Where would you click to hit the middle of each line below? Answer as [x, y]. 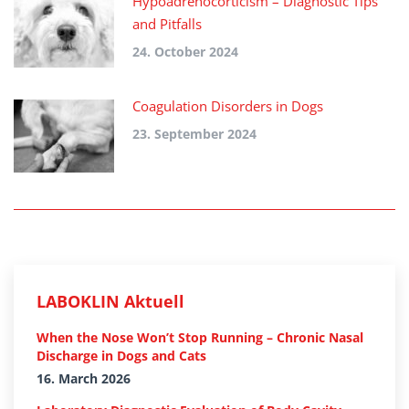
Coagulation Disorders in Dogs [228, 106]
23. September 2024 [194, 134]
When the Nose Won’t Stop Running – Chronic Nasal [200, 338]
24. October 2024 [185, 52]
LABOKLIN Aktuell [110, 302]
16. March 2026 [84, 379]
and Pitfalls [167, 24]
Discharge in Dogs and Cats [121, 356]
